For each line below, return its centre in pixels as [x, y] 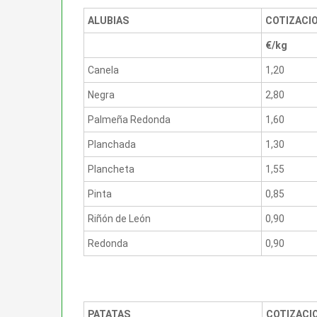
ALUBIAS [108, 20]
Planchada [112, 144]
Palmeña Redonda [129, 119]
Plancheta [111, 169]
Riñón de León [119, 218]
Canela [103, 70]
